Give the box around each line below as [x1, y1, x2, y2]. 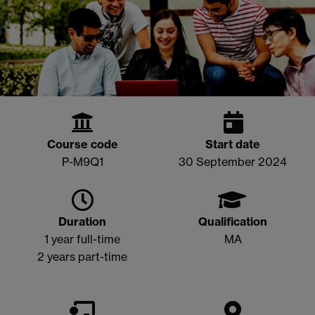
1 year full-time [44, 232, 120, 247]
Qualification [198, 214, 267, 229]
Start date [205, 137, 260, 152]
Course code [46, 137, 118, 152]
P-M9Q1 [61, 155, 103, 169]
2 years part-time [37, 250, 127, 264]
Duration [58, 214, 106, 229]
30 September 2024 [179, 155, 287, 169]
